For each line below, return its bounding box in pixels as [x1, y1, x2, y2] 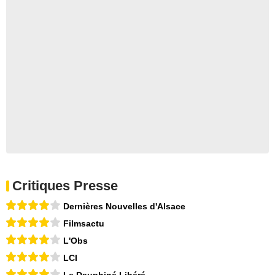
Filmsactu [63, 218, 104, 228]
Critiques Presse [12, 177, 118, 193]
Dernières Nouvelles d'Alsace [63, 201, 185, 211]
